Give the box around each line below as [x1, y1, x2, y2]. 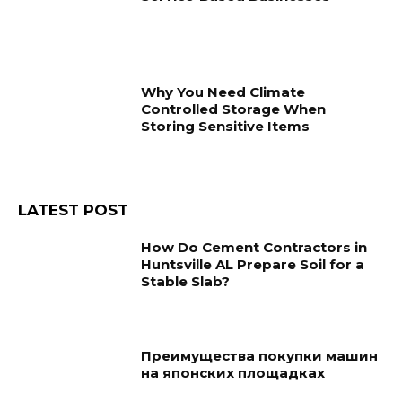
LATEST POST [18, 200, 128, 219]
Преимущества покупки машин [141, 347, 379, 365]
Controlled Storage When [141, 100, 327, 118]
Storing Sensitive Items [141, 118, 310, 135]
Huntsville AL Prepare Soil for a [141, 255, 365, 273]
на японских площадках [141, 364, 326, 382]
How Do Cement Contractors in [141, 238, 368, 256]
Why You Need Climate [141, 83, 306, 101]
